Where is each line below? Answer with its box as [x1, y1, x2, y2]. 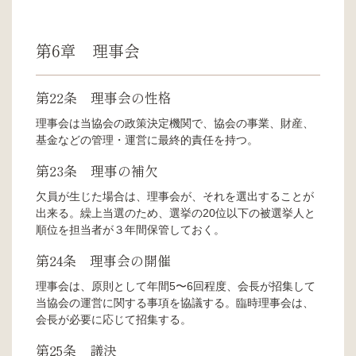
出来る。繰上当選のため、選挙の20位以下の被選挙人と [36, 206, 315, 219]
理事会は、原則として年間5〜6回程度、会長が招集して [36, 279, 315, 292]
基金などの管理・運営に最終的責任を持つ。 [36, 133, 258, 146]
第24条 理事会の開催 [36, 250, 171, 270]
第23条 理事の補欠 [36, 160, 158, 180]
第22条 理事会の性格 [36, 87, 172, 107]
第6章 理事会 [36, 38, 140, 62]
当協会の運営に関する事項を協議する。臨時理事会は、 [36, 296, 314, 309]
